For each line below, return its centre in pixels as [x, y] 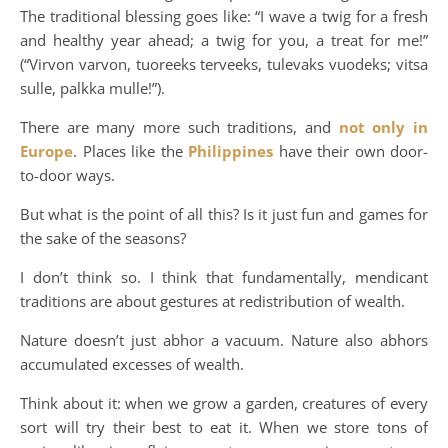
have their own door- [353, 151]
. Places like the [130, 151]
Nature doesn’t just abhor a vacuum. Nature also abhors [224, 340]
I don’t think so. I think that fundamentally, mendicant [224, 277]
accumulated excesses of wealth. [132, 364]
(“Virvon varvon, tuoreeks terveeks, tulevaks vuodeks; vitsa [224, 64]
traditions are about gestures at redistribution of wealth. [212, 301]
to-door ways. [67, 175]
